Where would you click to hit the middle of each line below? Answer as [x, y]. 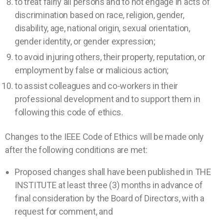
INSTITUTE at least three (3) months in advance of [109, 185]
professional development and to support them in [108, 99]
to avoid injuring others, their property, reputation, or [110, 57]
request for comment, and [66, 211]
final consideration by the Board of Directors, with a [109, 198]
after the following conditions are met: [76, 150]
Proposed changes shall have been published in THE [113, 172]
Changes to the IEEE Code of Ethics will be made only [104, 136]
